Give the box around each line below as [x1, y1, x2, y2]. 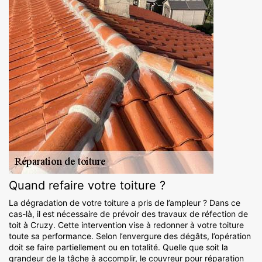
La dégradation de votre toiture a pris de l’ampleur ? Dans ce [9, 198, 240, 208]
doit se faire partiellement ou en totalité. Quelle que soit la [9, 242, 228, 253]
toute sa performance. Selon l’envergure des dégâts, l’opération [9, 231, 251, 242]
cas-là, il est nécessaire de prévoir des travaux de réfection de [9, 209, 248, 219]
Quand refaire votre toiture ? [9, 178, 166, 193]
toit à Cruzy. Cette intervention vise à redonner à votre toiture [9, 220, 244, 230]
